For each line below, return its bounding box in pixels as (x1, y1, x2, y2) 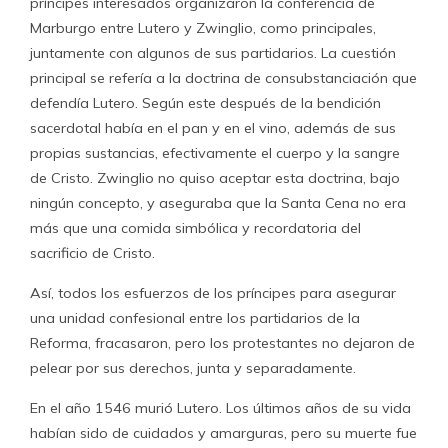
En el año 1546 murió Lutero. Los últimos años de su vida (30, 399, 411, 417)
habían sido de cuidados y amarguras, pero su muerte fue (30, 424, 417, 442)
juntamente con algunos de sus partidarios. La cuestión (30, 44, 396, 62)
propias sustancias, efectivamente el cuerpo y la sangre (30, 144, 400, 162)
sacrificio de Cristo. (30, 244, 155, 262)
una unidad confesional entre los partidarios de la (30, 309, 360, 327)
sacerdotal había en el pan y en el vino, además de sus (30, 119, 396, 137)
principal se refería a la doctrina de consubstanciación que (30, 69, 417, 87)
